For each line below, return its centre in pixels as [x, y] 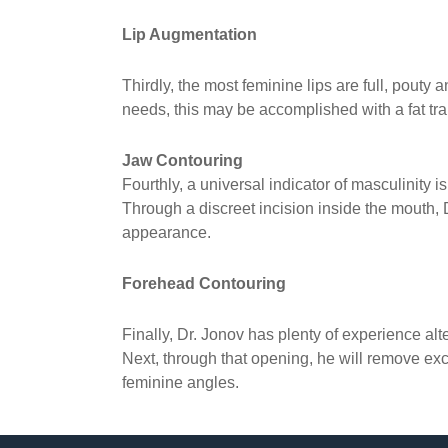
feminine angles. [181, 382]
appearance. [167, 232]
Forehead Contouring [204, 283]
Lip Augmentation [190, 34]
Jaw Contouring [183, 160]
